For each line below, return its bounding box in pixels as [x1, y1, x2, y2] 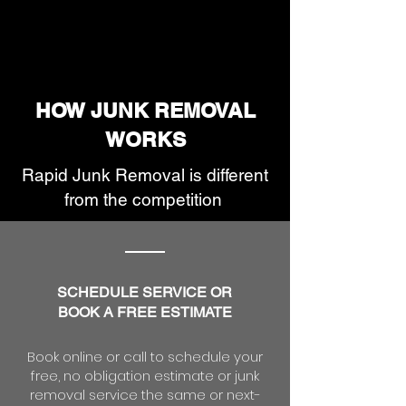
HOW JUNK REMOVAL [34, 98, 256, 122]
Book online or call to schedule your [27, 347, 263, 366]
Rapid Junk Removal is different [22, 165, 268, 185]
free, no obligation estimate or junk [31, 366, 259, 385]
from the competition [63, 189, 227, 209]
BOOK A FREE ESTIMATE [57, 304, 232, 321]
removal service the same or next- [29, 385, 261, 404]
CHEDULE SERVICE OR [67, 284, 232, 301]
